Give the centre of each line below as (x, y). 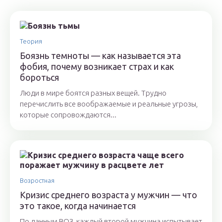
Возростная (37, 181)
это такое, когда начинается (78, 206)
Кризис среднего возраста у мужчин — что (109, 195)
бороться (39, 78)
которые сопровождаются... (68, 115)
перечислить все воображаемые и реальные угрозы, (109, 104)
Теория (31, 41)
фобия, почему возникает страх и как (97, 67)
